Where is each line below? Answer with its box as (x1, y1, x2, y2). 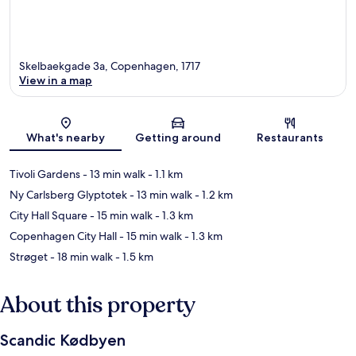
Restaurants (257, 130, 324, 145)
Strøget (10, 250, 48, 265)
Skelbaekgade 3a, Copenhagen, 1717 (19, 59, 200, 74)
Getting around (134, 130, 221, 145)
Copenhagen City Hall (10, 229, 117, 244)
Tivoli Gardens (10, 167, 80, 182)
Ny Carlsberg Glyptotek (10, 188, 127, 203)
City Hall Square (10, 208, 87, 223)
